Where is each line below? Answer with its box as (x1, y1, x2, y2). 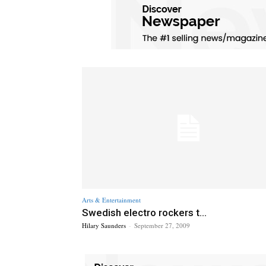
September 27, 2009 (134, 220, 190, 230)
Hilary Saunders (82, 220, 126, 230)
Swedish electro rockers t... (82, 206, 207, 218)
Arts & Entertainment (82, 195, 141, 204)
